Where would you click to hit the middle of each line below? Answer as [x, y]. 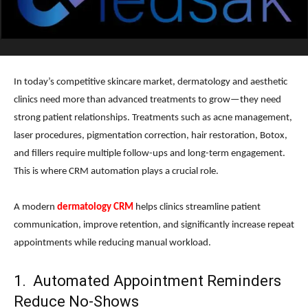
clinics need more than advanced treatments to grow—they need [147, 100]
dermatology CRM [95, 208]
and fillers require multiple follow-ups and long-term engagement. [150, 154]
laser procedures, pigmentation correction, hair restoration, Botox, [151, 136]
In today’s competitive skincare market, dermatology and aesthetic [151, 82]
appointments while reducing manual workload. [112, 243]
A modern [34, 208]
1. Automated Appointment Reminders [147, 281]
